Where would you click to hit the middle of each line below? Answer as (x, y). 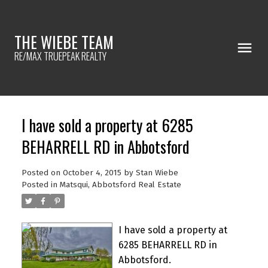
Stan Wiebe (157, 173)
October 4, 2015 (92, 173)
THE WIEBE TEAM (64, 42)
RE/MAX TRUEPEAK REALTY (60, 56)
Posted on (42, 173)
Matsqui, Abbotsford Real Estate (120, 185)
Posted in (39, 185)
